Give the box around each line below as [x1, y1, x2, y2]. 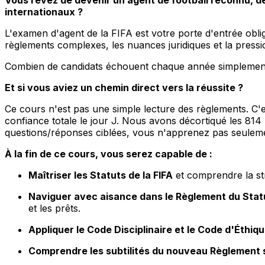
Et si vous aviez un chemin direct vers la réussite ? [5, 81, 243, 93]
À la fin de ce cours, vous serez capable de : [5, 147, 212, 160]
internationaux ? [5, 5, 83, 18]
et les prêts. [28, 202, 80, 214]
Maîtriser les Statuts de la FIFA [28, 169, 173, 181]
